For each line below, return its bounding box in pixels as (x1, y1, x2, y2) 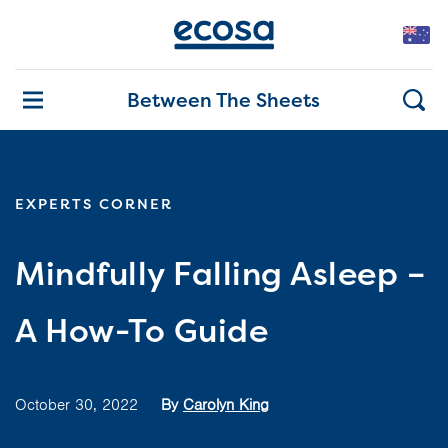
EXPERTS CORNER (15, 194, 173, 214)
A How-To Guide (15, 309, 268, 352)
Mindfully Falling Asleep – (15, 252, 426, 295)
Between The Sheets (126, 87, 320, 113)
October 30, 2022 (15, 395, 153, 415)
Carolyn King (183, 395, 269, 415)
